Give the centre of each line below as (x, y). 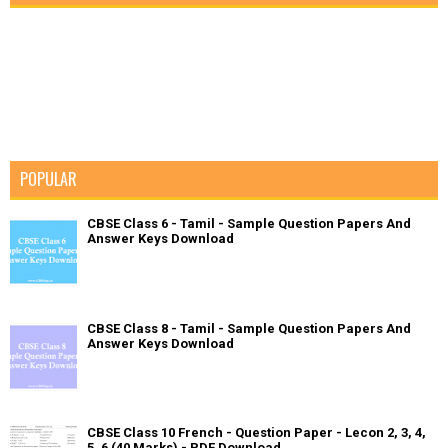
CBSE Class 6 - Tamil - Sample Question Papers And (249, 224)
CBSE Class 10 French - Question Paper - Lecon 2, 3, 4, (256, 432)
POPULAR (48, 179)
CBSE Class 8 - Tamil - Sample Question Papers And (249, 328)
